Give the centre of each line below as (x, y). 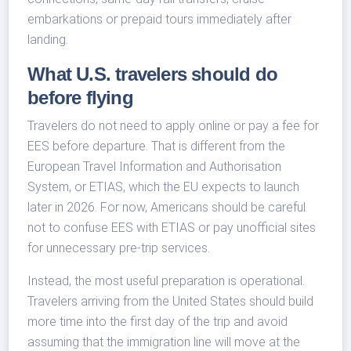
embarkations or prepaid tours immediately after (160, 20)
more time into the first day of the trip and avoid (158, 322)
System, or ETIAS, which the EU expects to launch (164, 187)
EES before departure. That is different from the (157, 147)
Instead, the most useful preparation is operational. (166, 281)
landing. (48, 40)
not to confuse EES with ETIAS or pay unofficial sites (172, 228)
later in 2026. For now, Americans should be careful (167, 208)
